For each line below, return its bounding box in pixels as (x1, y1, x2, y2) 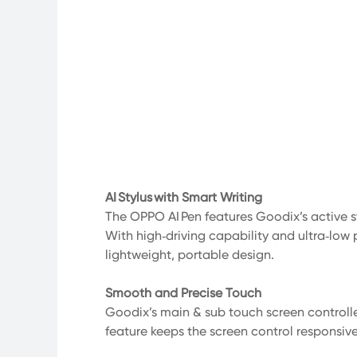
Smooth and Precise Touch (105, 285, 261, 301)
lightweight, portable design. (105, 247, 274, 263)
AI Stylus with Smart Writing (105, 190, 262, 206)
